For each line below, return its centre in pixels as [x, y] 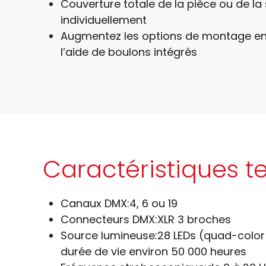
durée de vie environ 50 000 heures [153, 251]
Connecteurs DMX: [109, 219]
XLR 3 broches [194, 219]
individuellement [104, 20]
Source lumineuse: [109, 235]
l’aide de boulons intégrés [129, 52]
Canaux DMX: [95, 203]
